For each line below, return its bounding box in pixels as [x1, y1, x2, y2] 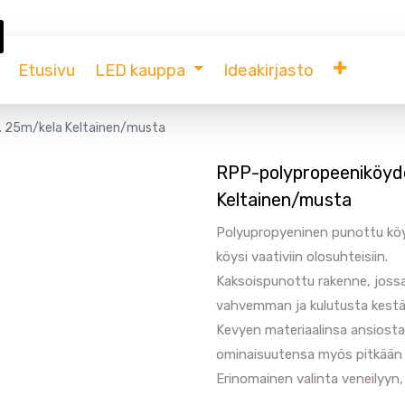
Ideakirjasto [222, 60, 314, 80]
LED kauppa [94, 60, 185, 80]
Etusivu [17, 60, 75, 80]
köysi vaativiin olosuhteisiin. [216, 249, 388, 265]
